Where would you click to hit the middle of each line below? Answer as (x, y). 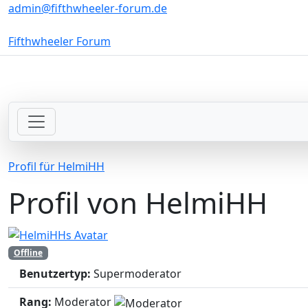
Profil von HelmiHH (138, 203)
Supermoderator (137, 274)
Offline (28, 253)
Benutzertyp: (55, 274)
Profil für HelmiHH (56, 167)
